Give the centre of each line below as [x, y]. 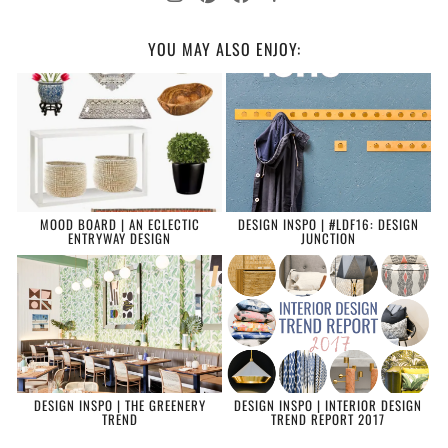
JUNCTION [328, 237]
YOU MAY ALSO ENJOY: [224, 49]
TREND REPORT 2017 [328, 419]
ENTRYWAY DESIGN [119, 237]
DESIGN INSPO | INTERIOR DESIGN [328, 405]
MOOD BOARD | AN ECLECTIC [119, 223]
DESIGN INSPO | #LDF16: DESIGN [328, 223]
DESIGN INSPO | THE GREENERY [119, 405]
